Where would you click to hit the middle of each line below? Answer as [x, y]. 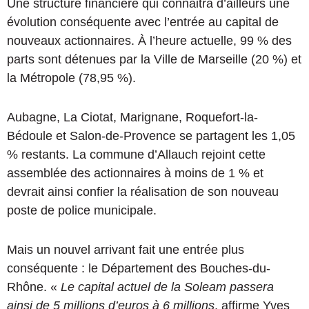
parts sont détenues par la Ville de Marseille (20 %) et [154, 60]
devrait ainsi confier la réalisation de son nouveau [143, 192]
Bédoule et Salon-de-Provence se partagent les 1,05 [151, 136]
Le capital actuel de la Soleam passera [167, 287]
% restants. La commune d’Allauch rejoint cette [136, 155]
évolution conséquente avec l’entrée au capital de [143, 22]
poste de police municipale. [82, 211]
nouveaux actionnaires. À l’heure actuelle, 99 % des [149, 41]
